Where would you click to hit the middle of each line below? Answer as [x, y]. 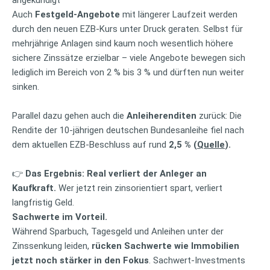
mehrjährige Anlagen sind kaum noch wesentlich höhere [123, 44]
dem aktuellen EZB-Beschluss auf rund [90, 145]
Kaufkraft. [34, 188]
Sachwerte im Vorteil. [60, 217]
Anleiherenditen [162, 116]
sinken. [27, 87]
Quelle [211, 145]
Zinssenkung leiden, [52, 246]
